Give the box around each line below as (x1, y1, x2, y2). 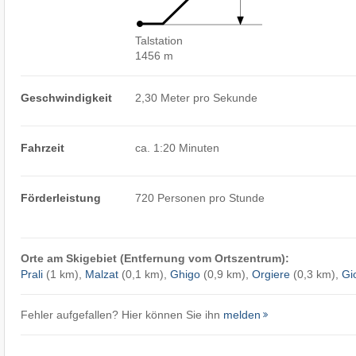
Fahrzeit (20, 141, 64, 154)
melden (222, 308, 261, 321)
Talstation (135, 33, 184, 47)
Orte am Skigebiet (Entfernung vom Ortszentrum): (20, 251, 289, 265)
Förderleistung (20, 191, 101, 204)
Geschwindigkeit (20, 91, 112, 104)
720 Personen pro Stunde (135, 191, 265, 204)
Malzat (84, 267, 118, 281)
